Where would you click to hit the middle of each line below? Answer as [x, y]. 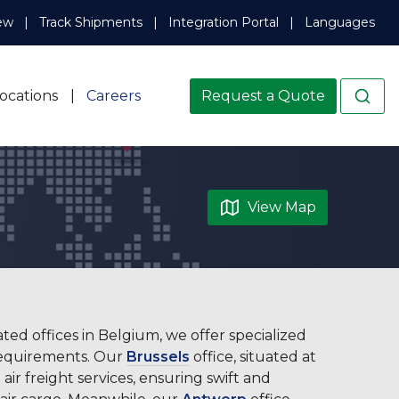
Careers [113, 95]
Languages [339, 23]
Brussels [158, 357]
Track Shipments [90, 23]
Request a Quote [263, 95]
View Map [282, 207]
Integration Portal [223, 23]
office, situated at [253, 357]
